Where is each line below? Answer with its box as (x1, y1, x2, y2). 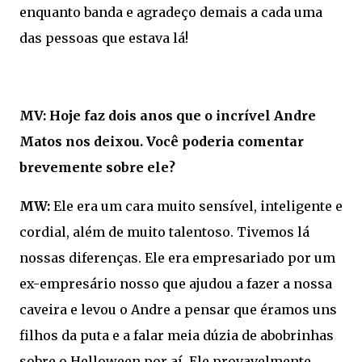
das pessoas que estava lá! (19, 29, 188, 46)
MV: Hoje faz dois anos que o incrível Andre (19, 107, 316, 124)
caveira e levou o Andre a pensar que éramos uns (19, 301, 337, 318)
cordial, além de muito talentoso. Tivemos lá (19, 223, 309, 240)
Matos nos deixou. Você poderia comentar (19, 133, 304, 149)
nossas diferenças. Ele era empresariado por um (19, 249, 335, 266)
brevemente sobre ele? (19, 158, 179, 175)
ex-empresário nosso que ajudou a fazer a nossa (19, 275, 332, 292)
